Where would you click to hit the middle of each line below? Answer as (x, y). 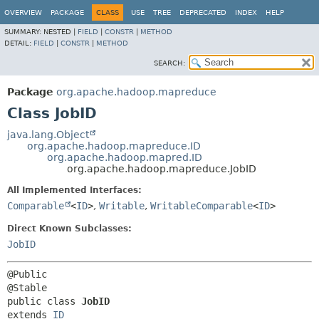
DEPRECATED (203, 12)
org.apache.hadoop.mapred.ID (125, 157)
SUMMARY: (24, 32)
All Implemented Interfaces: (74, 190)
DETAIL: (19, 43)
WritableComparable (202, 206)
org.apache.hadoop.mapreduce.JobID (162, 169)
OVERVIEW (23, 12)
